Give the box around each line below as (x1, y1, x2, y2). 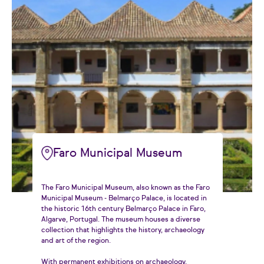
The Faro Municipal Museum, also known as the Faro (41, 184, 210, 192)
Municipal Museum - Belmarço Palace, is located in (41, 195, 207, 202)
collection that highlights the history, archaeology (41, 227, 204, 234)
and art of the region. (41, 237, 111, 245)
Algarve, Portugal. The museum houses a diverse (41, 216, 200, 223)
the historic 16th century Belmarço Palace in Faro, (41, 206, 206, 213)
